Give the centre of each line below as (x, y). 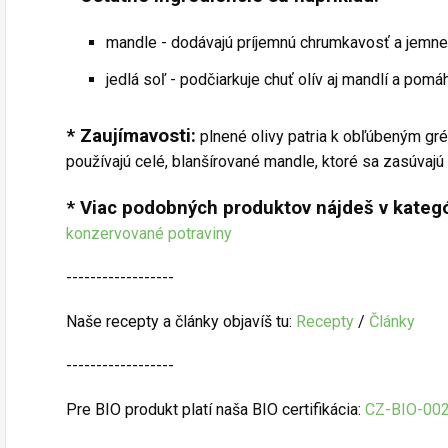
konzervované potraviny (149, 233)
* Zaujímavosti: (131, 136)
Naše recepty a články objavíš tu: (181, 321)
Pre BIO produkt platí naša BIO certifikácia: (215, 409)
